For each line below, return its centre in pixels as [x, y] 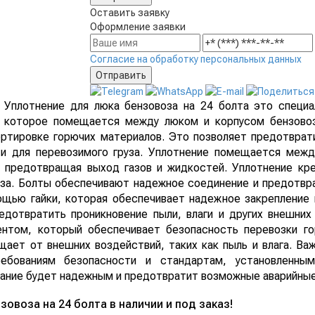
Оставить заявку [130, 12]
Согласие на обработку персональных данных [196, 59]
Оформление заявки [138, 26]
